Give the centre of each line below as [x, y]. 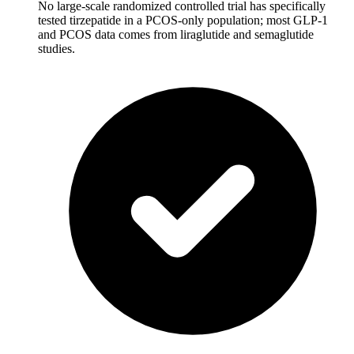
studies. [56, 48]
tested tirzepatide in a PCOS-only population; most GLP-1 [183, 20]
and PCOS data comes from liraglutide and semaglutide [176, 34]
